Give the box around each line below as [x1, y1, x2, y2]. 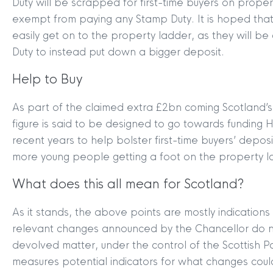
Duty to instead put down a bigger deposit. [12, 45, 224, 58]
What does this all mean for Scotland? [12, 176, 244, 192]
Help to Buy [12, 71, 82, 87]
